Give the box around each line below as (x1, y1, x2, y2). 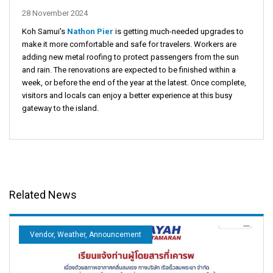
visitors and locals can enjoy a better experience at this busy (22, 90, 232, 100)
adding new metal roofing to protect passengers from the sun (22, 52, 239, 62)
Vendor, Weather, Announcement (30, 230, 141, 239)
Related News (9, 188, 77, 201)
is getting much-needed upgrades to (113, 26, 244, 36)
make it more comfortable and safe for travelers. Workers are (22, 39, 236, 49)
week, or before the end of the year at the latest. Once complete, (22, 77, 246, 87)
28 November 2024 (22, 8, 88, 18)
